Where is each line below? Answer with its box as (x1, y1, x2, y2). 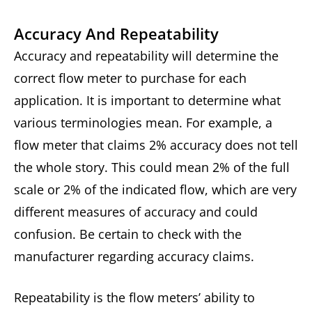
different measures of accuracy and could (14, 203, 258, 220)
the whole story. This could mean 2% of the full (14, 159, 290, 175)
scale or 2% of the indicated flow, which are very (14, 181, 297, 198)
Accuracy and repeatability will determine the (14, 47, 279, 64)
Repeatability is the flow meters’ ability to (14, 289, 255, 306)
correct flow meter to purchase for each (14, 70, 247, 86)
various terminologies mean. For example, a (14, 114, 272, 131)
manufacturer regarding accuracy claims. (14, 248, 254, 265)
